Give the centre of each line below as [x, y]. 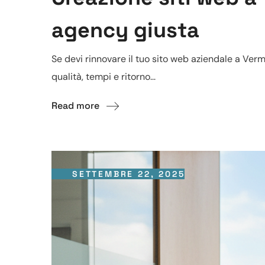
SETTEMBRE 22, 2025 [129, 174]
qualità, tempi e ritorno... [104, 77]
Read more [75, 106]
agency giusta [125, 30]
